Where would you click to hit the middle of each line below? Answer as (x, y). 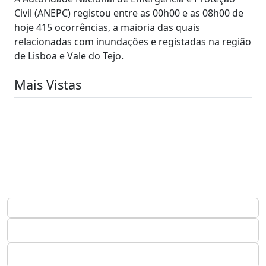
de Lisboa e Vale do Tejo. (69, 56)
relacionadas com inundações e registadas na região (133, 41)
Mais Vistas (48, 84)
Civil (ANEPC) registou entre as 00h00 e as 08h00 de (129, 13)
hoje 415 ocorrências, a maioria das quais (107, 27)
